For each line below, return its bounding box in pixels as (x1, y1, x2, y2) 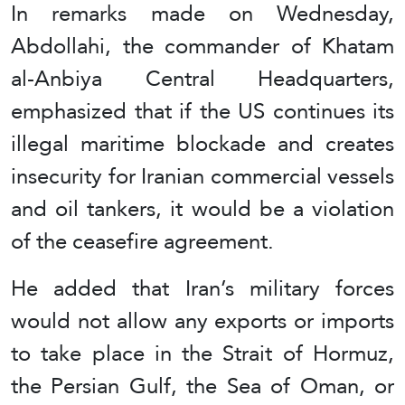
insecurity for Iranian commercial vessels (11, 155, 394, 197)
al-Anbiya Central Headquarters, (11, 58, 394, 99)
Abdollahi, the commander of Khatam (11, 25, 394, 67)
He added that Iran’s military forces (11, 268, 394, 309)
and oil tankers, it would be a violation (11, 188, 394, 230)
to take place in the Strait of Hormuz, (11, 333, 394, 374)
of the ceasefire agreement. (11, 221, 274, 262)
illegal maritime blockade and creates (11, 123, 394, 165)
